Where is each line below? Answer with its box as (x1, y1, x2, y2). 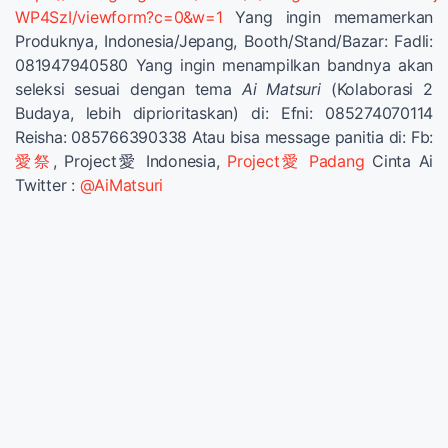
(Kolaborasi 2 (320, 79, 434, 100)
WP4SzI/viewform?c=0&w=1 (15, 7, 223, 28)
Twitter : (15, 175, 80, 196)
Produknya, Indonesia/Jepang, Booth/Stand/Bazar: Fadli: (15, 31, 433, 52)
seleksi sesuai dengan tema (15, 79, 242, 100)
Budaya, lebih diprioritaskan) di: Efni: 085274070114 (15, 103, 433, 124)
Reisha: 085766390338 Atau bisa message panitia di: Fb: (15, 127, 433, 148)
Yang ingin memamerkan (222, 7, 433, 28)
